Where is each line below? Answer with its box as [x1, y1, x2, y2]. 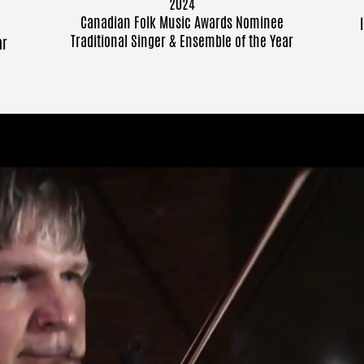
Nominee [235, 11, 284, 32]
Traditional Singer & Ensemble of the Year [70, 30, 293, 51]
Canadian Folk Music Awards [80, 11, 236, 32]
